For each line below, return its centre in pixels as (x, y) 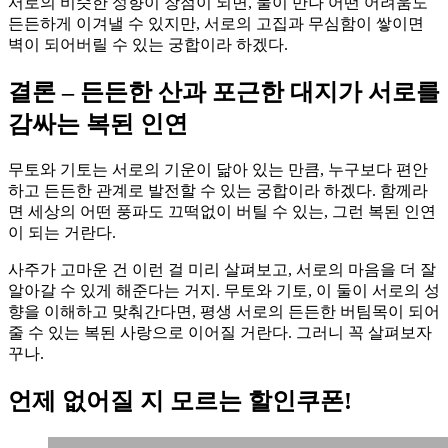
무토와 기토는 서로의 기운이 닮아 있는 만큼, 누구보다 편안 (218, 169)
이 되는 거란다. (62, 232)
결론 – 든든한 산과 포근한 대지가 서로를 (224, 92)
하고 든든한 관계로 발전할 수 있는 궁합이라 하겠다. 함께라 (218, 190)
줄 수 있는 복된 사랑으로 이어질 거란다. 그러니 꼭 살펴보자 (220, 332)
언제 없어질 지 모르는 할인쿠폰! (180, 400)
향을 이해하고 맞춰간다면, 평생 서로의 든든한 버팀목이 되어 (224, 311)
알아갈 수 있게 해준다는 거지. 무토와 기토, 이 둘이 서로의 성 (224, 290)
